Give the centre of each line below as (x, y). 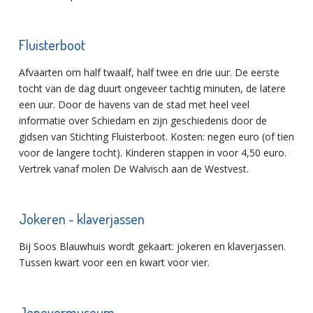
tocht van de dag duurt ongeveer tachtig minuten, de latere (152, 88)
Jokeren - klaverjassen (82, 219)
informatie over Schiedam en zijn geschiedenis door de (143, 121)
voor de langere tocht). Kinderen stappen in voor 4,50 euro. (153, 153)
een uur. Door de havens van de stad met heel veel (134, 104)
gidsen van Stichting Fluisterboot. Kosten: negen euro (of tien (156, 137)
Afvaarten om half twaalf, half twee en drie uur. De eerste (149, 72)
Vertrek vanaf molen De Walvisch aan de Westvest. (134, 169)
